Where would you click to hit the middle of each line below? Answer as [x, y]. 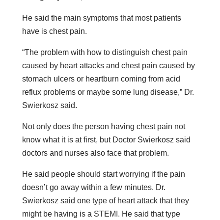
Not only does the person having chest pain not [103, 126]
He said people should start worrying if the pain [103, 174]
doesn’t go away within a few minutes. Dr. [94, 187]
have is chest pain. [54, 31]
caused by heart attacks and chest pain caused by [108, 65]
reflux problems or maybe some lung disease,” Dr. [108, 92]
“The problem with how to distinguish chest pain [105, 52]
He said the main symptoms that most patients [101, 18]
